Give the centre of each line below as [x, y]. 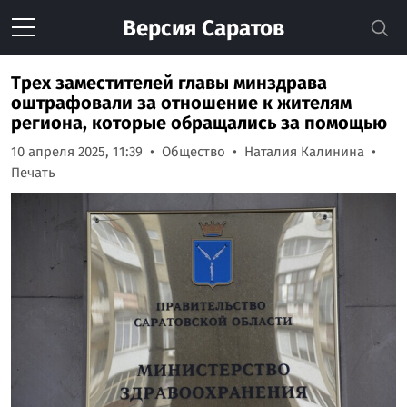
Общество [194, 152]
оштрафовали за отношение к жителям [181, 103]
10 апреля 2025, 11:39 [77, 152]
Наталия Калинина [304, 152]
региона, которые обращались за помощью [199, 123]
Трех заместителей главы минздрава [169, 83]
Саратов [240, 28]
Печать [33, 173]
